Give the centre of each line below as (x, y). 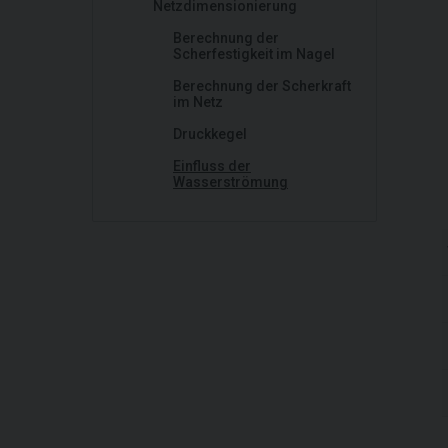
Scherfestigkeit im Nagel (254, 54)
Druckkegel (210, 134)
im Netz (198, 102)
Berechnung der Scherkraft (262, 86)
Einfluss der (212, 166)
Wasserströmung (230, 182)
